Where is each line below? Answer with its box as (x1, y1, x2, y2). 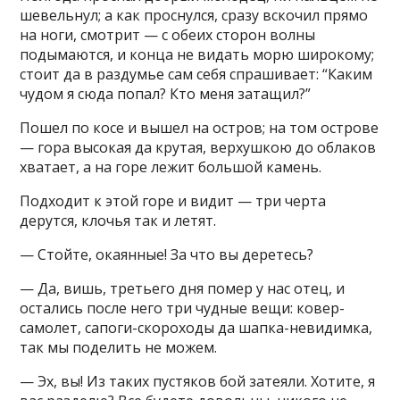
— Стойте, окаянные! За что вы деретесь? (20, 245, 314, 264)
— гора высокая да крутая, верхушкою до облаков (20, 137, 377, 157)
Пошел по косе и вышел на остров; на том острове (20, 118, 379, 137)
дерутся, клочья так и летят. (20, 211, 217, 230)
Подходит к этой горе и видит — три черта (20, 191, 327, 211)
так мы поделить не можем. (20, 337, 218, 357)
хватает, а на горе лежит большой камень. (20, 157, 322, 177)
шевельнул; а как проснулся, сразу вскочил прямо (20, 5, 369, 25)
